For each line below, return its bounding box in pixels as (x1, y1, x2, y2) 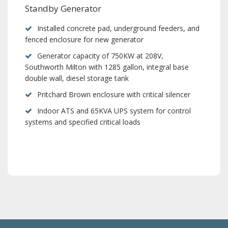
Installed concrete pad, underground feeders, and (37, 23, 199, 33)
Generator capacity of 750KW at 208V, (37, 51, 163, 61)
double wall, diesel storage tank (25, 73, 129, 83)
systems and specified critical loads (25, 117, 140, 127)
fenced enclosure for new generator (25, 35, 144, 44)
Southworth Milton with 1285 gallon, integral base (25, 62, 189, 72)
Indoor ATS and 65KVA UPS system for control (37, 106, 191, 116)
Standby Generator (25, 3, 101, 14)
